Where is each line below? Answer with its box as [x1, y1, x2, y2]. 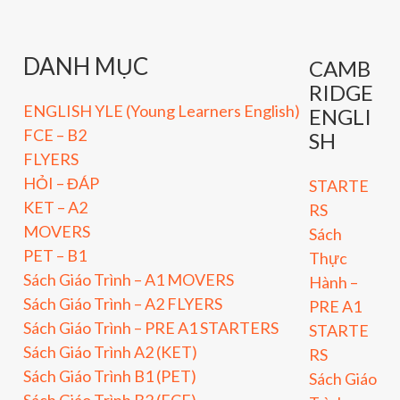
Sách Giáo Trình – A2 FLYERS [23, 293, 222, 313]
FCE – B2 [23, 124, 87, 145]
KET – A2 [23, 196, 87, 217]
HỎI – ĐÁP [23, 172, 99, 193]
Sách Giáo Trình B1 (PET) [23, 365, 196, 386]
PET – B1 [23, 245, 87, 265]
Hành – [309, 271, 358, 292]
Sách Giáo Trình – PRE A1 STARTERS [23, 317, 279, 337]
